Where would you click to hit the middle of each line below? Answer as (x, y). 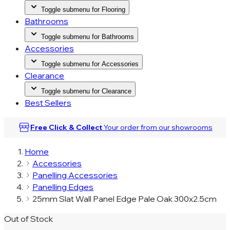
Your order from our (137, 127)
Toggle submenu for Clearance (86, 91)
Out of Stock (28, 219)
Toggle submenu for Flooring (83, 9)
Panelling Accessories (75, 175)
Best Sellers (48, 103)
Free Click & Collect (66, 127)
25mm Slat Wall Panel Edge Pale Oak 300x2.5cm (124, 199)
